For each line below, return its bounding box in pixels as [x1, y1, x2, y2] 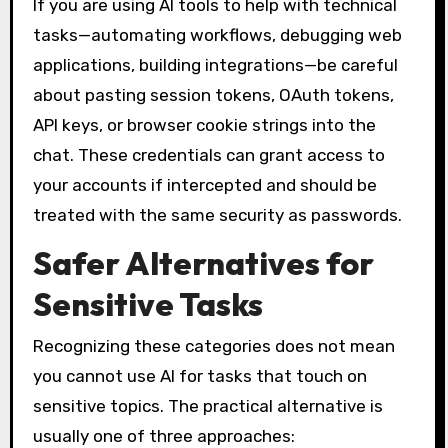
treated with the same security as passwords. [32, 205, 402, 225]
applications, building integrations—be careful [32, 55, 398, 75]
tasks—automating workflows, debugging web [32, 25, 402, 45]
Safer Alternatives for [32, 242, 374, 283]
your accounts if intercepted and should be [32, 175, 377, 195]
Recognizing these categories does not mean [32, 336, 395, 357]
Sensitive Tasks [32, 283, 263, 324]
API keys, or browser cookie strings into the [32, 115, 376, 135]
